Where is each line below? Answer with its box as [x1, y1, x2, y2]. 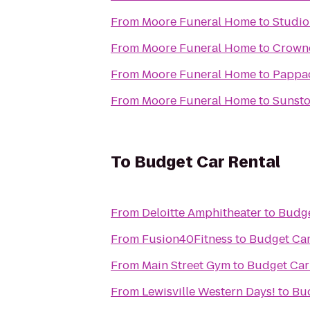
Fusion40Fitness [142, 231, 232, 247]
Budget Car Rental [134, 152, 280, 173]
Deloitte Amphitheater [142, 205, 262, 221]
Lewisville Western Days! [142, 284, 275, 300]
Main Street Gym [142, 257, 230, 273]
